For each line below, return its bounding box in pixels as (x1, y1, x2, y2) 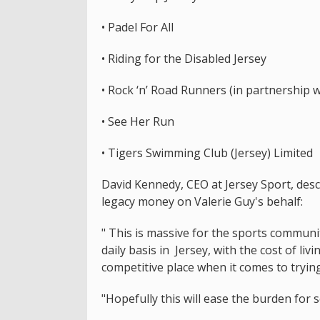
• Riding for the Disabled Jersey (101, 50, 266, 66)
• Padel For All (101, 19, 174, 35)
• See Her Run (101, 113, 174, 129)
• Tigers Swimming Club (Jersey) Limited (101, 144, 313, 161)
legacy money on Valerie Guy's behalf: (101, 193, 303, 209)
